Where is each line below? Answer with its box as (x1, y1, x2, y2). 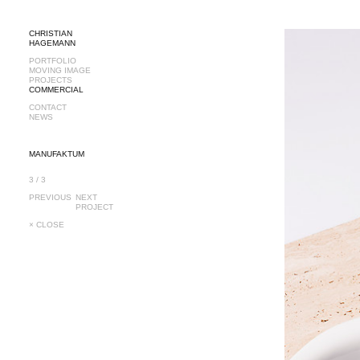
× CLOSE (29, 220, 64, 229)
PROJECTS (29, 76, 72, 84)
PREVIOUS (29, 193, 72, 202)
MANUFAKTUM (29, 149, 87, 158)
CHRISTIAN (29, 29, 72, 38)
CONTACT (29, 103, 67, 112)
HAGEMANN (29, 39, 76, 47)
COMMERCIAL (29, 85, 84, 94)
